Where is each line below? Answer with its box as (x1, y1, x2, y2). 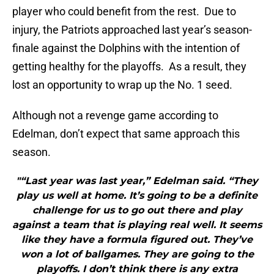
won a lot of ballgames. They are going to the (20, 248, 254, 261)
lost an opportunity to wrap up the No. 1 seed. (12, 78, 232, 92)
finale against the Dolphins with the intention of (12, 42, 240, 55)
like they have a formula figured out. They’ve (21, 234, 253, 246)
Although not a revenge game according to (12, 109, 218, 122)
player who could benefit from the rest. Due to (12, 5, 236, 18)
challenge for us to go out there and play (32, 204, 242, 217)
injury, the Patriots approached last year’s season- (12, 23, 252, 37)
